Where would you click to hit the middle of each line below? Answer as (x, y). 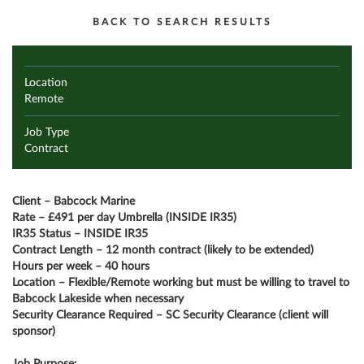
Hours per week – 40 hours (81, 266)
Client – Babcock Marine (74, 201)
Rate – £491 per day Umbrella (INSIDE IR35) (124, 218)
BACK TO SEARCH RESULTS (182, 22)
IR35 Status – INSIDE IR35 (80, 234)
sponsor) (34, 331)
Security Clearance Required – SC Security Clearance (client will (170, 315)
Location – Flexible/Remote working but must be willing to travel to (181, 283)
